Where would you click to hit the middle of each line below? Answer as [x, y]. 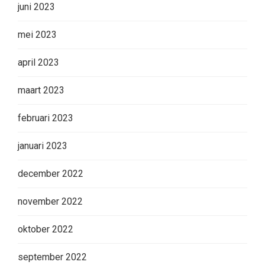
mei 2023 [37, 34]
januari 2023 [43, 146]
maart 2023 [41, 90]
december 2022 [51, 173]
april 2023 [38, 62]
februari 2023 [46, 118]
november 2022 [50, 201]
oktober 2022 [46, 229]
